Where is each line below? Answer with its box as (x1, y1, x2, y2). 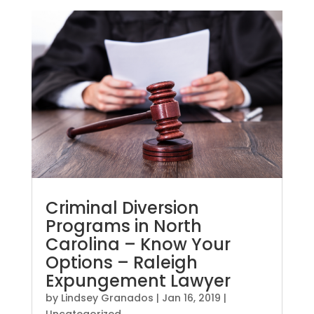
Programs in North (45, 214, 202, 238)
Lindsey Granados (60, 291, 153, 306)
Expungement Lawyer (45, 269, 231, 293)
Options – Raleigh (45, 251, 198, 275)
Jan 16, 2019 (161, 291, 221, 306)
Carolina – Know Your (45, 233, 231, 257)
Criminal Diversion (45, 196, 199, 220)
